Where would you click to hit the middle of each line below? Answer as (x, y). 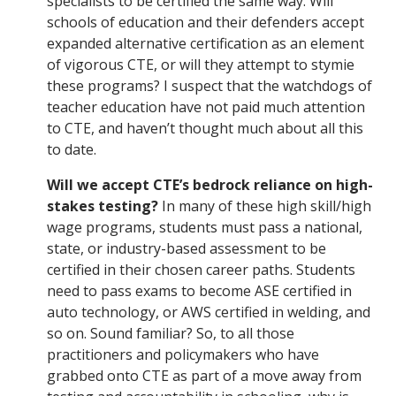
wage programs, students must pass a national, (205, 228)
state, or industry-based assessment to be (187, 249)
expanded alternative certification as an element (206, 44)
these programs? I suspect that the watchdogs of (209, 86)
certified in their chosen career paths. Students (201, 270)
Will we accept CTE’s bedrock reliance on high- (210, 185)
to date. (72, 150)
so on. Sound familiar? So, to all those (171, 334)
